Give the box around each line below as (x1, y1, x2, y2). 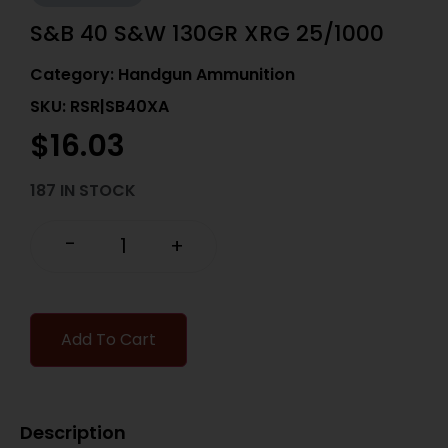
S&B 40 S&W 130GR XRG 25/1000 (30, 18, 384, 49)
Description (20, 420, 126, 446)
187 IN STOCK (30, 178, 136, 202)
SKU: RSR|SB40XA (30, 95, 169, 119)
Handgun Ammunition (118, 63, 295, 87)
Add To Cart (61, 328, 156, 352)
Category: (30, 63, 118, 87)
